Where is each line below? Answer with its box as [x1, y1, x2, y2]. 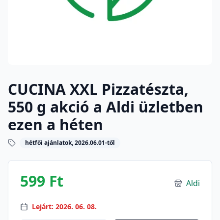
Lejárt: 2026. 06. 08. [32, 202, 97, 211]
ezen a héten [8, 114, 103, 135]
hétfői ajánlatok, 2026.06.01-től [25, 138, 115, 147]
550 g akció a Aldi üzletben [8, 97, 203, 117]
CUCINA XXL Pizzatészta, [8, 79, 189, 99]
